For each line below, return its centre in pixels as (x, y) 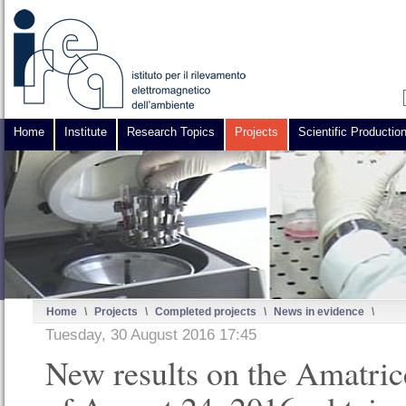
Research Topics (171, 132)
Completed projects (206, 311)
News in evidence (319, 311)
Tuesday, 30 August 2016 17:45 (151, 335)
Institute (86, 132)
